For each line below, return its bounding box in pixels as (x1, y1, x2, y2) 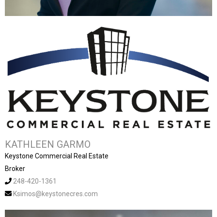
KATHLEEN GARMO (5, 138, 91, 150)
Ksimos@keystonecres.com (13, 189, 98, 198)
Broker (5, 164, 25, 172)
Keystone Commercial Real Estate (5, 152, 108, 160)
